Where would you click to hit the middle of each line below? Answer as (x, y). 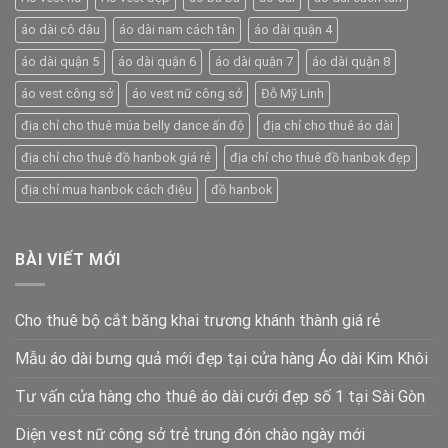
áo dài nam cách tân (177, 30)
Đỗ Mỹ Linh (292, 94)
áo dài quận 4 (293, 30)
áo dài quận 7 (254, 62)
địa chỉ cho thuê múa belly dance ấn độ (132, 126)
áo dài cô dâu (60, 30)
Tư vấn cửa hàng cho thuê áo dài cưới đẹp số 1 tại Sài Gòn (220, 396)
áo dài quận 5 (60, 62)
